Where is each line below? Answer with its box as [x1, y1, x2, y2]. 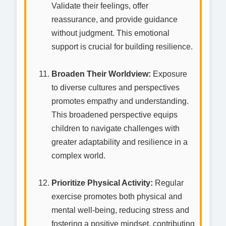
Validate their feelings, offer [51, 2, 148, 11]
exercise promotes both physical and [51, 192, 182, 201]
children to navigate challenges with [51, 124, 180, 133]
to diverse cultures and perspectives [51, 83, 180, 92]
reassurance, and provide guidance [51, 15, 178, 24]
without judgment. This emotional [51, 29, 169, 38]
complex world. [51, 151, 105, 160]
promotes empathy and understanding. [51, 97, 189, 106]
